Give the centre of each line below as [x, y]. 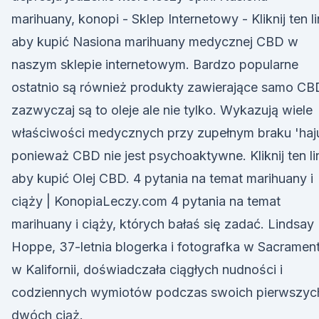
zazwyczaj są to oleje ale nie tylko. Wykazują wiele [162, 110]
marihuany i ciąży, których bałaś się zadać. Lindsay [163, 224]
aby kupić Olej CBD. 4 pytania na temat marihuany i [162, 178]
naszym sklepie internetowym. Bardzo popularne [155, 64]
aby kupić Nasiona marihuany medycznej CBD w [155, 42]
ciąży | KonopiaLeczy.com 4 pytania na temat [146, 201]
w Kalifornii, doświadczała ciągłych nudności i [147, 270]
